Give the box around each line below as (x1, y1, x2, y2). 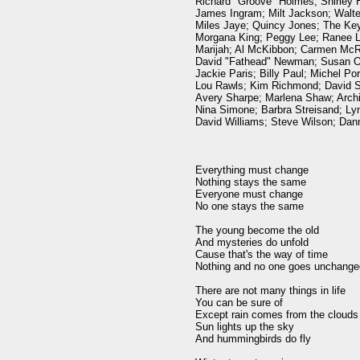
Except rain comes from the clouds (195, 309, 358, 321)
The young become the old (195, 224, 319, 236)
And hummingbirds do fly (195, 333, 311, 345)
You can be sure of (195, 297, 283, 309)
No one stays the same (195, 200, 304, 212)
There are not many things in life (195, 284, 346, 297)
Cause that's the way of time (195, 248, 328, 260)
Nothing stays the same (195, 176, 306, 188)
